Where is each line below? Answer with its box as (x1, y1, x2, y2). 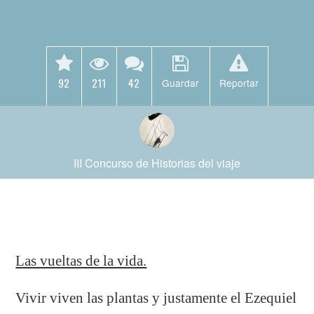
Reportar (219, 76, 259, 90)
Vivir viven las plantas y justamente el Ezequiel (15, 289, 297, 306)
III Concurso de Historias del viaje (74, 155, 240, 171)
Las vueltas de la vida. (15, 252, 147, 268)
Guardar (162, 76, 199, 90)
